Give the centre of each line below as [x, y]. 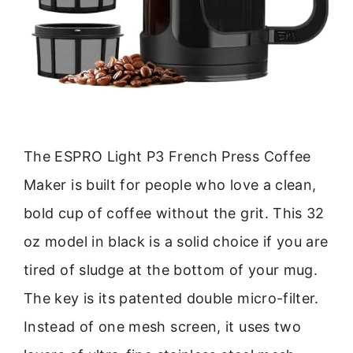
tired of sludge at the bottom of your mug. [171, 270]
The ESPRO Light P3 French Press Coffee [167, 157]
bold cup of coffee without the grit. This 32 [174, 214]
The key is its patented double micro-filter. [171, 299]
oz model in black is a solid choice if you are [176, 242]
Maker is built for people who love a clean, [170, 185]
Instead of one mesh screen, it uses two [163, 327]
